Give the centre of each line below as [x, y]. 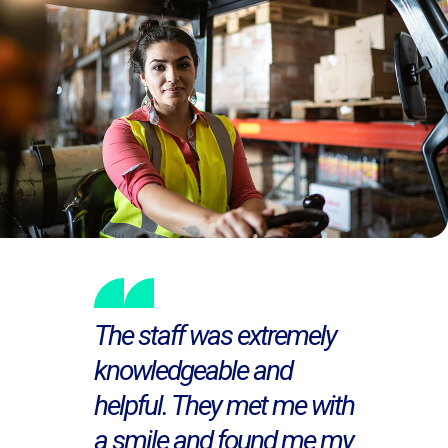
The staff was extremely [214, 335]
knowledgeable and [192, 370]
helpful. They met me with [223, 405]
